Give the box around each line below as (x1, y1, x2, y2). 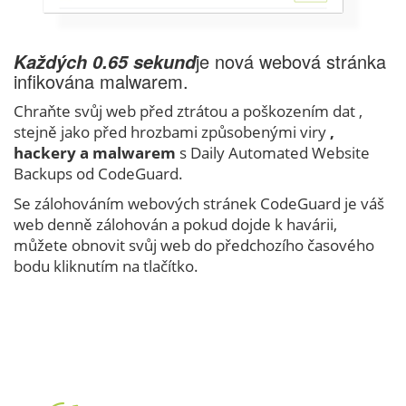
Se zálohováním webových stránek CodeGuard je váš (14, 193, 384, 215)
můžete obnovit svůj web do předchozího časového (14, 235, 374, 256)
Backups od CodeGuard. (14, 163, 183, 185)
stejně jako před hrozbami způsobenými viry (14, 121, 330, 143)
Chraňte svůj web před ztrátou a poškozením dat (14, 101, 359, 122)
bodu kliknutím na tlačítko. (14, 256, 198, 277)
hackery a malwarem (14, 142, 176, 164)
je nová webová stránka (196, 48, 386, 75)
